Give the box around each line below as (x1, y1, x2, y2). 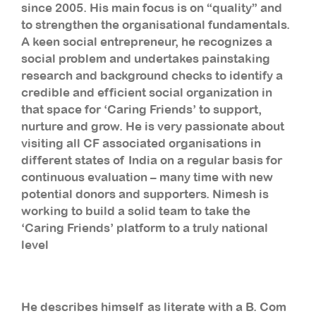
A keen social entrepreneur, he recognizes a (21, 34, 272, 49)
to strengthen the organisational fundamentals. (21, 17, 290, 32)
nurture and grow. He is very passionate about (21, 119, 284, 133)
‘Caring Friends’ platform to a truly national (21, 220, 268, 235)
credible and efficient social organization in (21, 85, 272, 99)
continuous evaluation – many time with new (21, 169, 273, 184)
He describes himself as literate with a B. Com (21, 299, 286, 314)
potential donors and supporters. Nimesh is (21, 186, 269, 201)
